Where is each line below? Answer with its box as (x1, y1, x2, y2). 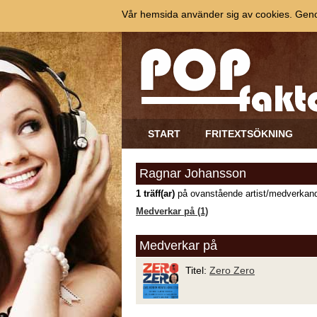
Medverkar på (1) (136, 207, 208, 217)
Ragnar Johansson (139, 166, 246, 180)
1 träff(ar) (136, 189, 175, 199)
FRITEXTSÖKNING (205, 128, 293, 139)
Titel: (185, 265, 209, 276)
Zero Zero (209, 265, 255, 276)
